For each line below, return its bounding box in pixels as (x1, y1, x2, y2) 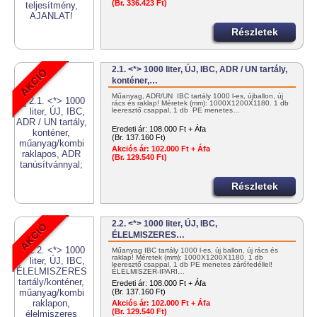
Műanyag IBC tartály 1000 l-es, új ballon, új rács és (112, 246, 279, 255)
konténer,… (112, 76, 158, 86)
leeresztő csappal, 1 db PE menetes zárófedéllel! (112, 260, 273, 269)
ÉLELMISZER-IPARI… (112, 267, 185, 276)
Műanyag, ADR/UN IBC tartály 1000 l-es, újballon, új (112, 92, 284, 100)
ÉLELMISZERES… (112, 230, 185, 241)
